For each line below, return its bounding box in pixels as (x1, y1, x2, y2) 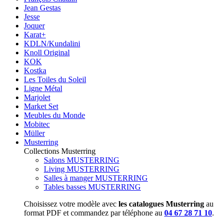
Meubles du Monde (24, 111, 85, 119)
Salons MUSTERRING (44, 155, 119, 164)
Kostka (24, 66, 46, 75)
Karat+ (24, 30, 46, 39)
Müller (24, 128, 45, 137)
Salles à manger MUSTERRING (44, 173, 148, 182)
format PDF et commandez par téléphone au (24, 208, 164, 217)
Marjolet (24, 93, 50, 102)
